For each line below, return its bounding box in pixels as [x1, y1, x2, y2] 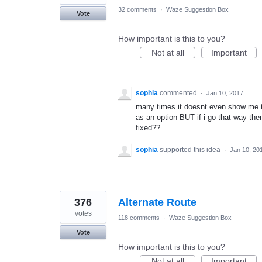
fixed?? [136, 123, 160, 132]
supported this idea [160, 146, 222, 154]
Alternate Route [118, 196, 196, 209]
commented [160, 89, 199, 97]
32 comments [118, 6, 157, 13]
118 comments [118, 214, 160, 222]
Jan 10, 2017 [206, 89, 243, 96]
